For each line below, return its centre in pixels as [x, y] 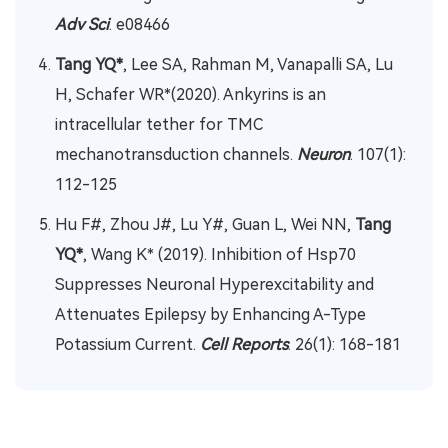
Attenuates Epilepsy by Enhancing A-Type [210, 315]
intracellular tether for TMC [159, 125]
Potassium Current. [127, 345]
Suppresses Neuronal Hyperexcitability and [214, 285]
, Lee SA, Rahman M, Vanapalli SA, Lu [258, 65]
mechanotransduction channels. [176, 155]
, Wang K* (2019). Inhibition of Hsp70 [219, 255]
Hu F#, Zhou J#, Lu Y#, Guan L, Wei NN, [205, 225]
